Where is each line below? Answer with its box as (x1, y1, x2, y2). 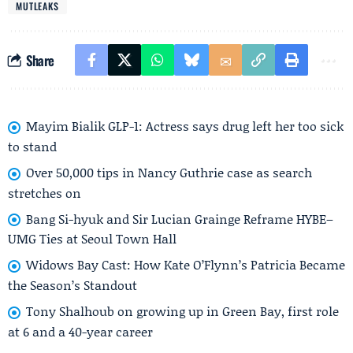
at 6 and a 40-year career (8, 321, 153, 340)
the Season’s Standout (8, 276, 137, 295)
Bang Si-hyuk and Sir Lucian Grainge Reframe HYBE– (26, 209, 333, 228)
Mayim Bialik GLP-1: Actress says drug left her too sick (26, 117, 344, 135)
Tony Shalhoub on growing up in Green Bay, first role (26, 302, 339, 321)
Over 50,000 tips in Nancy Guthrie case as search (26, 162, 312, 181)
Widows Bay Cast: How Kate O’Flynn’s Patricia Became (26, 255, 345, 274)
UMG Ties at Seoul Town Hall (8, 229, 176, 248)
